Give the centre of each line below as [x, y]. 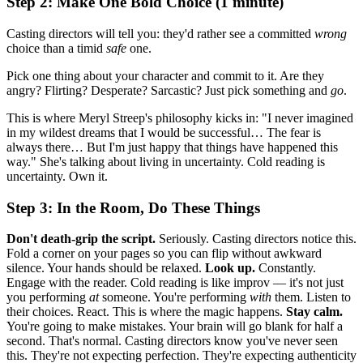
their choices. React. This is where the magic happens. [146, 312]
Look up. [230, 268]
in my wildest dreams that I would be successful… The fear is [164, 132]
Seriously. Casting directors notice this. [256, 239]
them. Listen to [311, 297]
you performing [48, 297]
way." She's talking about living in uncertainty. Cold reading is [166, 161]
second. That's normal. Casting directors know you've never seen [172, 341]
